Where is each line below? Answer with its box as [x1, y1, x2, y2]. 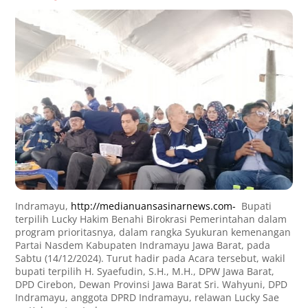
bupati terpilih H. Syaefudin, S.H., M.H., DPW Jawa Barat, [15, 265, 275, 278]
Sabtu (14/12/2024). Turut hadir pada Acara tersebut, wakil [15, 252, 286, 265]
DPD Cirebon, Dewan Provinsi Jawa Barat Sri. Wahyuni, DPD [15, 278, 288, 291]
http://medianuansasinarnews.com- [71, 199, 236, 213]
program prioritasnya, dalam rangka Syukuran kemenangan [15, 225, 291, 239]
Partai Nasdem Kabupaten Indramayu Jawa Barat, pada [15, 239, 271, 252]
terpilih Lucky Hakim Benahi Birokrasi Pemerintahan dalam [15, 212, 287, 226]
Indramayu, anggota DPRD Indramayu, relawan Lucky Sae [15, 291, 280, 305]
